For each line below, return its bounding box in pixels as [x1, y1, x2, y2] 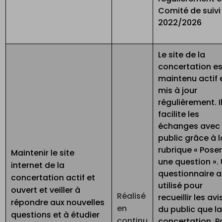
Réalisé [117, 190, 146, 202]
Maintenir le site [11, 147, 75, 159]
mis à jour [158, 85, 198, 97]
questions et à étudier [11, 209, 100, 221]
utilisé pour [158, 180, 203, 192]
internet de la [11, 160, 65, 171]
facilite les [158, 109, 200, 120]
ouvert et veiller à [11, 184, 81, 196]
